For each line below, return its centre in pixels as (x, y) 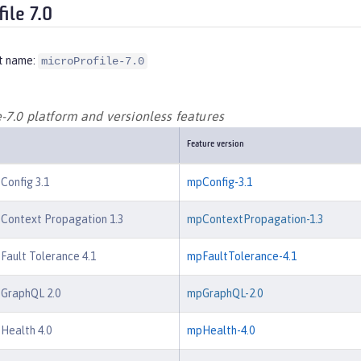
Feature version (216, 145)
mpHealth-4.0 (221, 331)
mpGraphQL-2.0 (225, 294)
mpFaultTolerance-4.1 (242, 257)
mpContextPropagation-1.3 (255, 220)
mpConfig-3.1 (220, 183)
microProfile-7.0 (93, 61)
